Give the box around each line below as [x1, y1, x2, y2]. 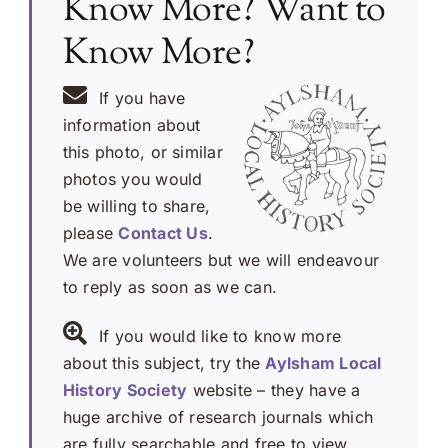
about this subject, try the [62, 352, 266, 373]
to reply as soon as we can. [62, 276, 278, 297]
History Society [62, 379, 188, 400]
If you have [98, 87, 186, 108]
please [62, 222, 119, 243]
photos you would [62, 168, 203, 189]
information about [62, 114, 201, 135]
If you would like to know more [98, 325, 342, 346]
